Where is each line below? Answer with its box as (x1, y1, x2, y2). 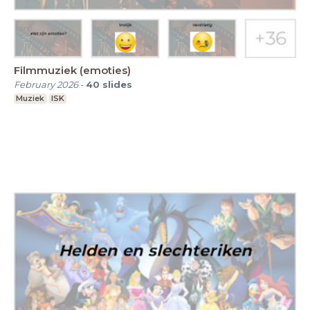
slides (102, 79, 132, 91)
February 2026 (14, 79, 78, 91)
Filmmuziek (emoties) (14, 64, 131, 77)
